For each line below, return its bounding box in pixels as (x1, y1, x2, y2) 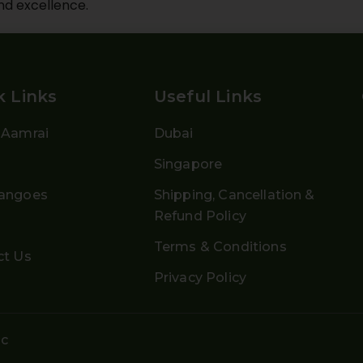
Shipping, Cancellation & (153, 187, 315, 203)
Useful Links (153, 87, 263, 107)
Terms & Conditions (153, 239, 287, 255)
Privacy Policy (153, 270, 247, 286)
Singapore (153, 156, 223, 173)
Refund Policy (153, 208, 246, 224)
